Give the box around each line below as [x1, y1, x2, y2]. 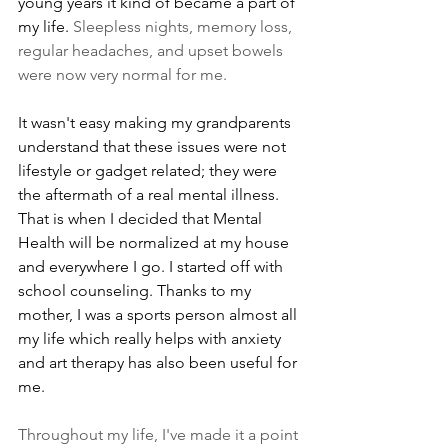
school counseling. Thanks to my [18, 281, 255, 301]
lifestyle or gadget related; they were [18, 161, 281, 181]
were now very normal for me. [18, 65, 227, 85]
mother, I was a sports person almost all [18, 305, 301, 325]
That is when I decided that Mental [18, 209, 266, 229]
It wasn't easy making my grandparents [18, 113, 295, 133]
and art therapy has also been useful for [18, 353, 301, 373]
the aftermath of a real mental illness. [18, 185, 283, 205]
